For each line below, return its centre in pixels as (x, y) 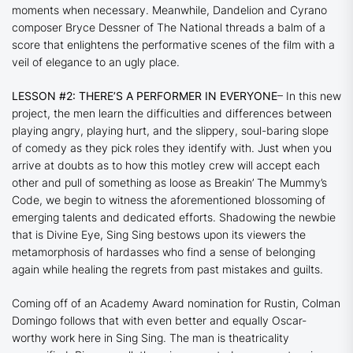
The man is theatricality (229, 338)
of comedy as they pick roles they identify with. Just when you (172, 148)
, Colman (318, 303)
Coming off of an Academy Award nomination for (138, 303)
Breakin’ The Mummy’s (271, 183)
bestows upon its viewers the (231, 235)
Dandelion (240, 10)
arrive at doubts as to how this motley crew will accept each (166, 165)
